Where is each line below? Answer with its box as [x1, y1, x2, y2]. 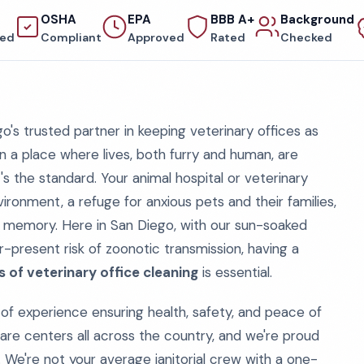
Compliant [40, 30, 102, 45]
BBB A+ [210, 11, 254, 28]
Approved [127, 30, 184, 45]
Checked [279, 30, 332, 45]
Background [279, 11, 354, 28]
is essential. [198, 263, 272, 281]
